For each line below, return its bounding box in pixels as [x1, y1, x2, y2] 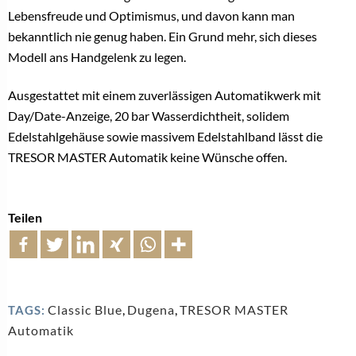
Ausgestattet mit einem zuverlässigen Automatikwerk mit [8, 87, 321, 103]
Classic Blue [48, 301, 122, 317]
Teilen [8, 209, 42, 225]
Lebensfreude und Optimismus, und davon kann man [8, 7, 295, 23]
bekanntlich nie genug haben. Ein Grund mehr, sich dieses [8, 28, 317, 44]
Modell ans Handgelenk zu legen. [8, 48, 188, 64]
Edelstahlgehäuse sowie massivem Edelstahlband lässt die [8, 128, 323, 144]
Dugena [127, 301, 175, 317]
